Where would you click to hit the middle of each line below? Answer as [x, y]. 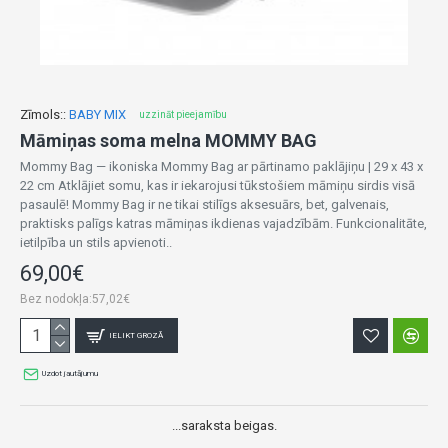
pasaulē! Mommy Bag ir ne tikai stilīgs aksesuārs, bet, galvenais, [204, 204]
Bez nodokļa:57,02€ [75, 299]
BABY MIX [97, 114]
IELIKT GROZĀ [136, 335]
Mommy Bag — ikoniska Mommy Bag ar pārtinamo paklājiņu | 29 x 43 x [221, 166]
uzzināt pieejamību [183, 114]
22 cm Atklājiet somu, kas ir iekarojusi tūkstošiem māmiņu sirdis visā [217, 185]
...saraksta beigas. [224, 425]
